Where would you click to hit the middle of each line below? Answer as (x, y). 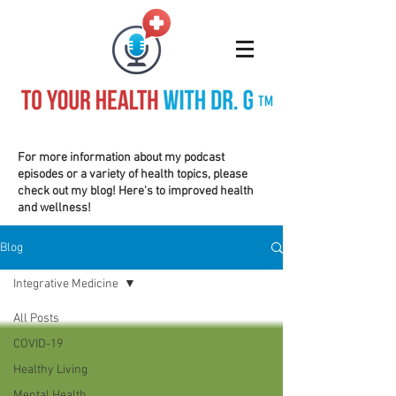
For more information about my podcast (121, 158)
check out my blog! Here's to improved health (136, 191)
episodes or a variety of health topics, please (133, 175)
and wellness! (54, 208)
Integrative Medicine (66, 284)
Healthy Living (50, 370)
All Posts (36, 319)
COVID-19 (38, 344)
